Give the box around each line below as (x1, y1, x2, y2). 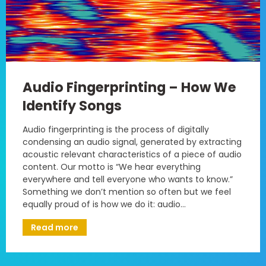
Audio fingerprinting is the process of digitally (23, 123, 209, 135)
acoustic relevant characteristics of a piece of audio (23, 148, 242, 160)
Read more (31, 221, 78, 233)
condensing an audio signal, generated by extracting (23, 135, 242, 148)
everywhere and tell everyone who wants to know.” (23, 173, 233, 185)
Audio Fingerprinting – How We (23, 77, 236, 97)
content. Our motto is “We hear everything (23, 160, 201, 173)
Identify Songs (23, 96, 122, 115)
